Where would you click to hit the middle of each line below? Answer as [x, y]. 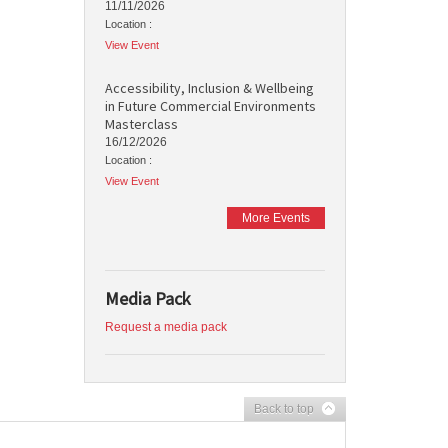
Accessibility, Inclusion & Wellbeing [209, 88]
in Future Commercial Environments [210, 106]
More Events [276, 218]
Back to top [284, 409]
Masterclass [141, 124]
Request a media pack [165, 327]
